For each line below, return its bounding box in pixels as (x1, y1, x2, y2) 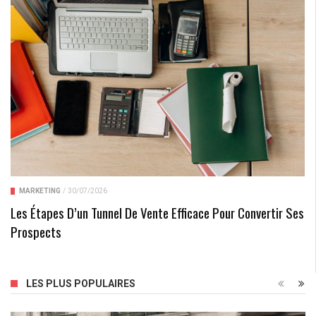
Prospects (11, 221, 61, 242)
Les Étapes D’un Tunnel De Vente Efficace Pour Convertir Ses (11, 202, 304, 223)
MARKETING (19, 187, 61, 195)
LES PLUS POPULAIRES (26, 278, 135, 290)
